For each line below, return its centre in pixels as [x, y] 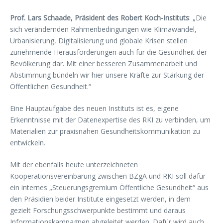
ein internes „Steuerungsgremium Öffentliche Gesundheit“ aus [109, 187]
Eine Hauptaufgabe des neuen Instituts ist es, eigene [94, 108]
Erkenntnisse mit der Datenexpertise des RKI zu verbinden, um [110, 120]
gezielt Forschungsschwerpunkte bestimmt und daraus [98, 210]
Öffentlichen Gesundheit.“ [52, 86]
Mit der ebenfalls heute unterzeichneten [74, 165]
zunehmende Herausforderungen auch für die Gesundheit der [109, 52]
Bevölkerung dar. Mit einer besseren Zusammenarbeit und [104, 63]
